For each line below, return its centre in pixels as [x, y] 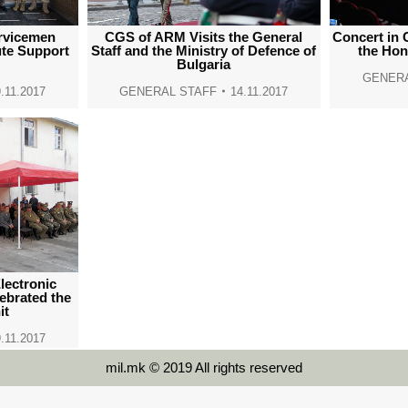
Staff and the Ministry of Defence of [204, 50]
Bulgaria [204, 64]
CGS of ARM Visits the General [204, 36]
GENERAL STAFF [168, 91]
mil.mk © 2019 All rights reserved [204, 368]
